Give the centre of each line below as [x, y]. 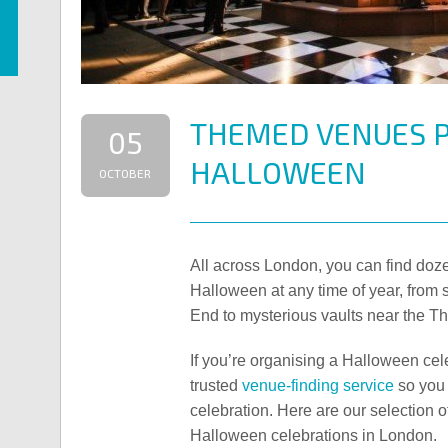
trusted [215, 385]
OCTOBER [125, 173]
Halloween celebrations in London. [313, 435]
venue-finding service [317, 385]
